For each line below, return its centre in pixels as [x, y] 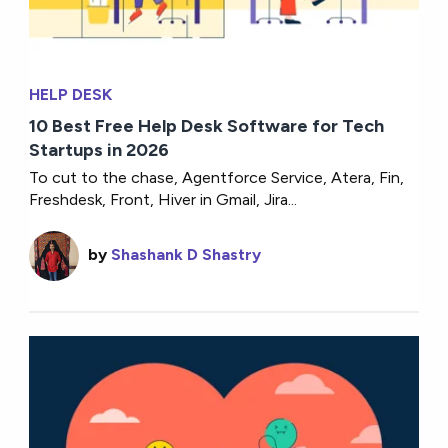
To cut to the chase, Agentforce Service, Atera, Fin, [217, 178]
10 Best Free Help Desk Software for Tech [207, 126]
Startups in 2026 [99, 150]
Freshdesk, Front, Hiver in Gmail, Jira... [163, 200]
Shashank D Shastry [186, 255]
